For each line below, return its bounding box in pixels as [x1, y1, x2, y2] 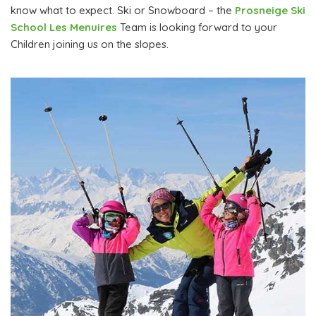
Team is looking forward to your [117, 20, 277, 35]
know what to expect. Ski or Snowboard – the [11, 4, 235, 18]
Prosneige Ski [235, 4, 305, 18]
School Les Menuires [11, 20, 117, 35]
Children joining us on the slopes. [11, 37, 169, 51]
